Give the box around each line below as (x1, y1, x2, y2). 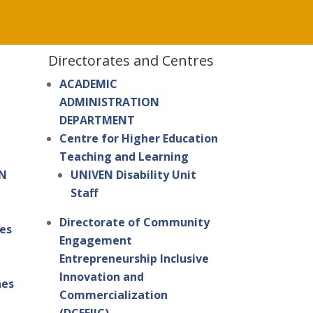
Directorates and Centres (48, 51, 214, 71)
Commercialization (59, 287, 168, 303)
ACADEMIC (59, 76, 117, 92)
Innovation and (59, 269, 144, 285)
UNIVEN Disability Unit (70, 167, 196, 183)
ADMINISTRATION (59, 94, 159, 110)
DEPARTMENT (59, 112, 135, 129)
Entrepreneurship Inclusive (59, 251, 209, 267)
